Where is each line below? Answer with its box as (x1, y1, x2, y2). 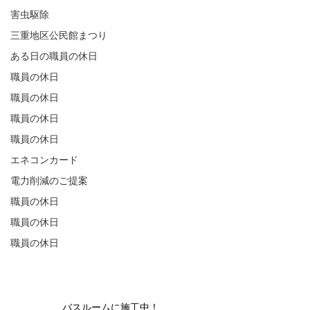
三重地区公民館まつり (10, 30, 107, 41)
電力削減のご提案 (10, 175, 88, 186)
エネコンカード (10, 154, 78, 165)
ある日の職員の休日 (10, 51, 98, 62)
